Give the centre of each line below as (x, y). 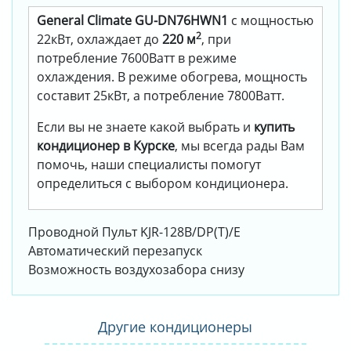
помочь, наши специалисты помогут (149, 165)
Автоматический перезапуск (115, 251)
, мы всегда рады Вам (240, 146)
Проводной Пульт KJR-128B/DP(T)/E (134, 232)
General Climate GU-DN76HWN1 (132, 21)
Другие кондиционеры (175, 327)
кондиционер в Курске (106, 146)
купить (274, 127)
